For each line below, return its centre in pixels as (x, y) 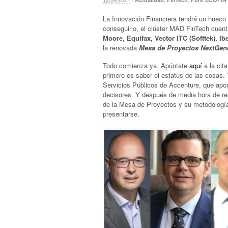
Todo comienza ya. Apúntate (146, 65)
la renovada (121, 48)
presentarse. (121, 113)
